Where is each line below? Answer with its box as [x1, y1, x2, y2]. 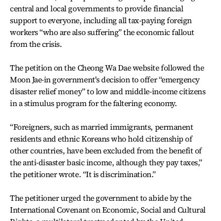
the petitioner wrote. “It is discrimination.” [10, 168, 156, 180]
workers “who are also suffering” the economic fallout [10, 26, 194, 37]
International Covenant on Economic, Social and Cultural [10, 204, 206, 215]
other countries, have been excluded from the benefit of [10, 145, 202, 156]
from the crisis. [10, 38, 62, 49]
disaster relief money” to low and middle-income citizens [10, 85, 206, 97]
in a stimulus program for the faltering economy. [10, 97, 177, 109]
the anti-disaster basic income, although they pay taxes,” [10, 156, 202, 168]
